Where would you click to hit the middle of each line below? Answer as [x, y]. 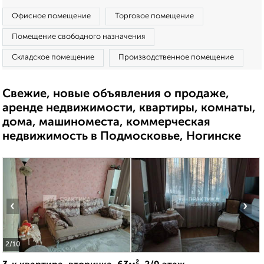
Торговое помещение [154, 16]
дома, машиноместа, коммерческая [106, 123]
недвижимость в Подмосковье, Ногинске [122, 137]
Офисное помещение [51, 16]
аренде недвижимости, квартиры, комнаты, [129, 108]
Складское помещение [53, 57]
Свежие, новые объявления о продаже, [116, 94]
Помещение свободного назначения [78, 37]
